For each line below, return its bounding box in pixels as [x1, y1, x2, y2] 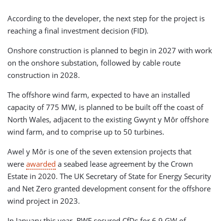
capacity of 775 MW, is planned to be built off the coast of [7, 102, 203, 112]
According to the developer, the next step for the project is [7, 13, 205, 23]
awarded [26, 158, 56, 169]
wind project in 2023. [7, 195, 80, 206]
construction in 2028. [7, 70, 80, 80]
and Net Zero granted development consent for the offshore [7, 183, 211, 193]
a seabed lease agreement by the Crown [56, 158, 193, 169]
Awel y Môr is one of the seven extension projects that [7, 146, 191, 156]
